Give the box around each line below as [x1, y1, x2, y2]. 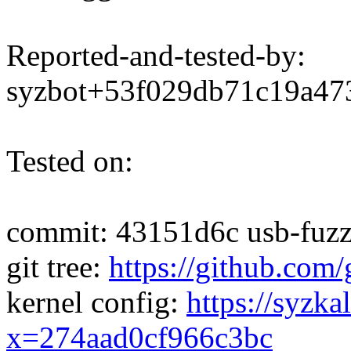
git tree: [6, 250, 109, 284]
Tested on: [6, 144, 133, 179]
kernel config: [6, 285, 186, 320]
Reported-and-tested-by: [6, 38, 306, 73]
